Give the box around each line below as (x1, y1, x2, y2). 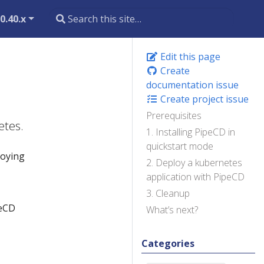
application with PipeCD (146, 170, 245, 183)
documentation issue (146, 78, 239, 91)
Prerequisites (146, 109, 202, 122)
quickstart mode (146, 140, 213, 153)
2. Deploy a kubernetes (146, 156, 242, 169)
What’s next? (146, 203, 198, 216)
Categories (141, 237, 194, 250)
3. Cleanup (146, 187, 190, 200)
